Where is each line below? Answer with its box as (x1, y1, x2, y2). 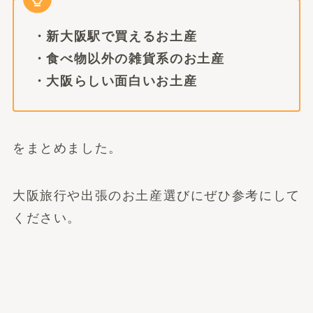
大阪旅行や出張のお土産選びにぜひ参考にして (12, 189, 300, 203)
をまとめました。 (12, 141, 122, 156)
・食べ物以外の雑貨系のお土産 (32, 51, 225, 66)
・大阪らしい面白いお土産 (32, 73, 198, 88)
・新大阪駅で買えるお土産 (32, 29, 198, 43)
